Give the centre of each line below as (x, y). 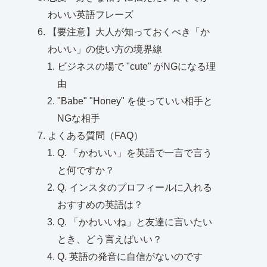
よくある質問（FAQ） (96, 136)
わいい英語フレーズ (91, 15)
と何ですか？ (86, 170)
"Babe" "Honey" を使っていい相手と (135, 101)
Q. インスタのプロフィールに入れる (135, 187)
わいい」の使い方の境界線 (105, 49)
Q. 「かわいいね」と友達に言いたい (135, 222)
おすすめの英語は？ (100, 205)
